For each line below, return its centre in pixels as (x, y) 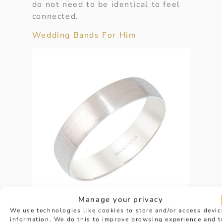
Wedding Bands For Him (84, 35)
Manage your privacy (121, 199)
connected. (55, 16)
